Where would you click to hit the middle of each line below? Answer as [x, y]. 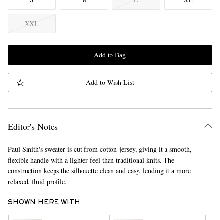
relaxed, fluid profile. [37, 181]
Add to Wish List [110, 82]
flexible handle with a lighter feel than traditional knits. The [91, 160]
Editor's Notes [33, 126]
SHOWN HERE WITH [44, 203]
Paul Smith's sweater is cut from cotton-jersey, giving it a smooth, [99, 149]
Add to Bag [110, 55]
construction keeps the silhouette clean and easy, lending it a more [99, 171]
